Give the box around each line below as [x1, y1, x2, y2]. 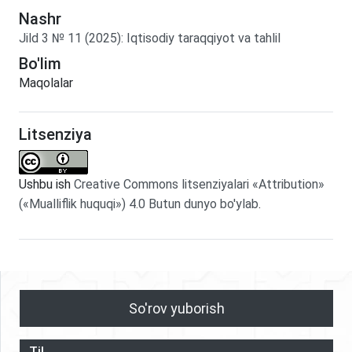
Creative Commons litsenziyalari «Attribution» [74, 176, 324, 192]
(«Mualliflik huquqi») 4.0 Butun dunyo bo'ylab [19, 196, 258, 211]
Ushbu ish [19, 176, 74, 192]
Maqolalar [19, 75, 73, 90]
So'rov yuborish [128, 299, 225, 317]
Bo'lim [19, 53, 61, 73]
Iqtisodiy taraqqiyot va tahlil [126, 30, 280, 46]
